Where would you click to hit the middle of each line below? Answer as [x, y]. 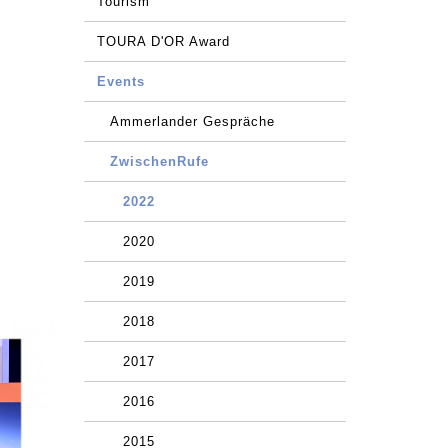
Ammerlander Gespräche [192, 121]
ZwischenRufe [159, 161]
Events [120, 81]
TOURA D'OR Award [163, 41]
